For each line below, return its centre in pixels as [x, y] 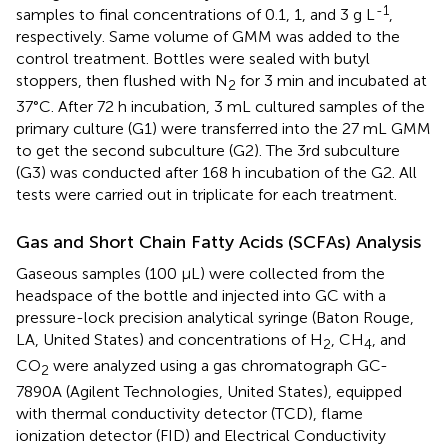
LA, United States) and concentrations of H [169, 339]
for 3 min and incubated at [331, 80]
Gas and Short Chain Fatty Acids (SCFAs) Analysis [218, 241]
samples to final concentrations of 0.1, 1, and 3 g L [195, 14]
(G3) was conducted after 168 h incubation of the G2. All [216, 172]
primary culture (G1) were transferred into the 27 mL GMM [223, 128]
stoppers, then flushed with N [122, 80]
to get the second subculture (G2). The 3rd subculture [208, 150]
